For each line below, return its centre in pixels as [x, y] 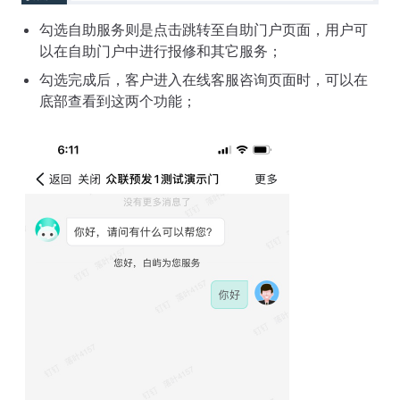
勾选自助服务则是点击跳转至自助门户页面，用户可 [204, 29]
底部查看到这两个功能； [118, 100]
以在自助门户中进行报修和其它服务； [161, 50]
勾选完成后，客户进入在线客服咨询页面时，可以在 [204, 79]
